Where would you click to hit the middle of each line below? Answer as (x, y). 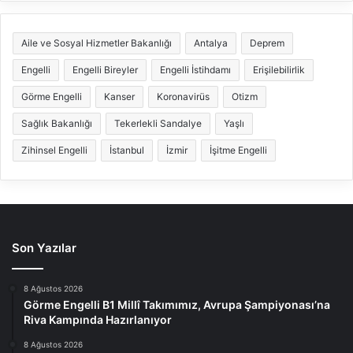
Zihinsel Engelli (54, 150)
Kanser (119, 97)
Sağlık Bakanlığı (57, 124)
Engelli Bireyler (105, 70)
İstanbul (127, 150)
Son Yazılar (44, 248)
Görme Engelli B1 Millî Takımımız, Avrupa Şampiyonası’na (177, 305)
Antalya (211, 43)
